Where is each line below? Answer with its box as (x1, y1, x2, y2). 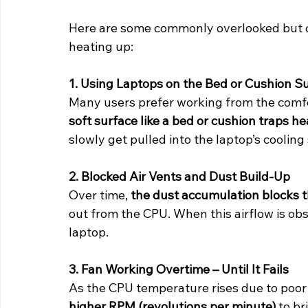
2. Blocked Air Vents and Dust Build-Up (69, 168, 290, 185)
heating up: (69, 38, 133, 55)
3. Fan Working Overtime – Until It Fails (69, 261, 289, 278)
